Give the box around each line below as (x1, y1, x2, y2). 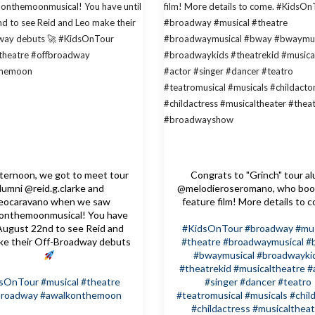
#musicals (245, 289, 288, 302)
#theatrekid (179, 262, 232, 275)
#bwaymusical (193, 249, 255, 262)
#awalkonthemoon (39, 289, 122, 302)
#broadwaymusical (222, 236, 304, 248)
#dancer (239, 276, 276, 288)
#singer (204, 276, 238, 288)
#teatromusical (176, 289, 243, 302)
